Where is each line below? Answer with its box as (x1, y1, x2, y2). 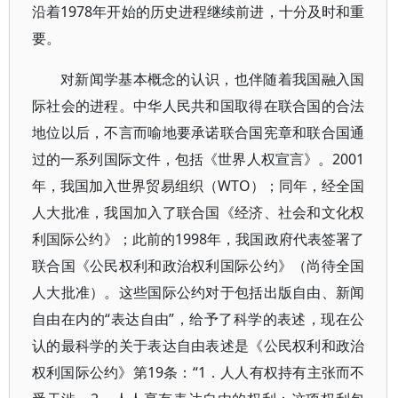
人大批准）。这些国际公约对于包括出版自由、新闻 (32, 283, 365, 302)
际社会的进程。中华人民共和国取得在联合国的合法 (32, 96, 365, 115)
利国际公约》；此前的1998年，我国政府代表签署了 (32, 229, 365, 249)
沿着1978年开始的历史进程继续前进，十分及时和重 (32, 2, 365, 21)
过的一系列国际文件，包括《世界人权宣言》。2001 (32, 149, 365, 169)
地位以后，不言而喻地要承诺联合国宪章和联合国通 (32, 123, 365, 142)
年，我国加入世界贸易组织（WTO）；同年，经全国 (32, 176, 365, 195)
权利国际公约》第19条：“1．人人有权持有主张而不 (32, 362, 365, 382)
